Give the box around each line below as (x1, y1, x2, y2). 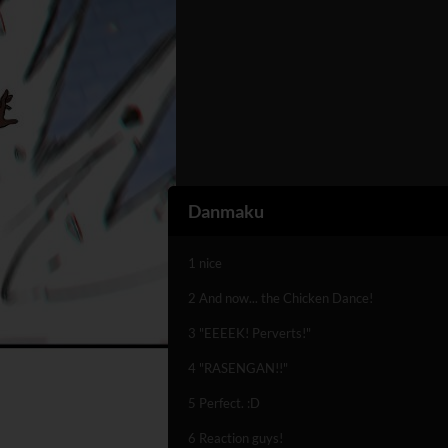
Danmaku (188, 200, 264, 222)
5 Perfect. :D (188, 395, 260, 411)
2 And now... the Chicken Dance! (188, 290, 373, 306)
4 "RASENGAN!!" (188, 360, 288, 376)
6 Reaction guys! (188, 430, 283, 446)
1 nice (188, 255, 222, 271)
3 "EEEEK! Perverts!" (188, 325, 311, 341)
